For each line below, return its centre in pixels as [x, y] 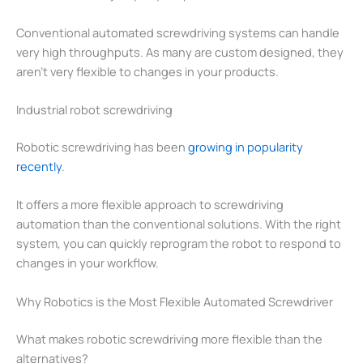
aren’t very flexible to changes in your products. [147, 71]
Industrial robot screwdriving [94, 110]
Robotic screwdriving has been [102, 146]
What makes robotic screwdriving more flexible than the [169, 338]
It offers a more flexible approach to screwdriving [150, 205]
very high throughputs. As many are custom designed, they [180, 51]
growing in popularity [246, 146]
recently [39, 166]
